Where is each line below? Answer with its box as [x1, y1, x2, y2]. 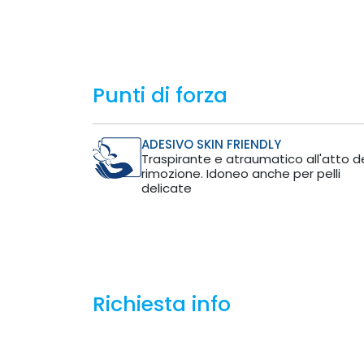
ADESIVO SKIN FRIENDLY [141, 136, 281, 153]
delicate [141, 180, 192, 197]
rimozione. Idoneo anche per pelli [141, 165, 340, 182]
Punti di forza [93, 81, 227, 110]
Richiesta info [93, 290, 231, 318]
